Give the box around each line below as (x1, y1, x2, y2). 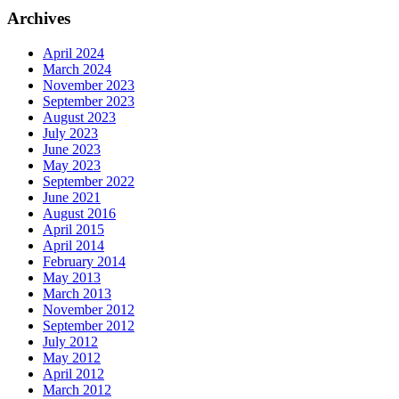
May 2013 (43, 269, 101, 285)
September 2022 (43, 173, 134, 189)
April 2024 (43, 45, 104, 61)
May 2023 (43, 157, 101, 173)
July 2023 (43, 125, 98, 141)
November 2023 (43, 77, 134, 93)
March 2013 (43, 285, 111, 301)
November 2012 (43, 301, 134, 317)
